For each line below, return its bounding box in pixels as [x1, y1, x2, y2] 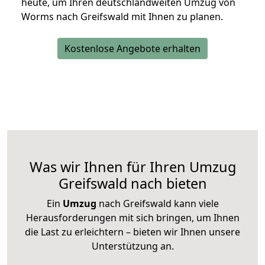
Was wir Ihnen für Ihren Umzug [29, 157, 236, 177]
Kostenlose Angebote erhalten [64, 42, 201, 56]
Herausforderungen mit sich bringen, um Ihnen [25, 211, 240, 225]
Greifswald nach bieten [58, 174, 207, 193]
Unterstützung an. [91, 240, 174, 253]
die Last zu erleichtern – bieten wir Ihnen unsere [25, 225, 240, 239]
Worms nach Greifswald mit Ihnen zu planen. [21, 10, 223, 24]
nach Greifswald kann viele [96, 197, 219, 211]
